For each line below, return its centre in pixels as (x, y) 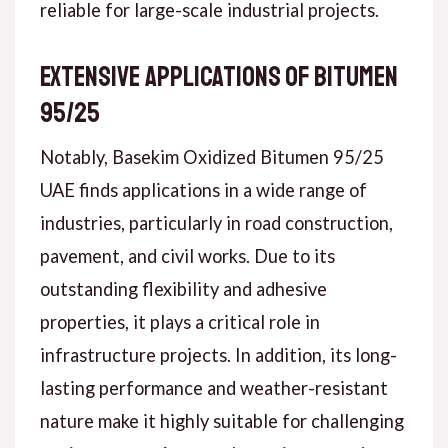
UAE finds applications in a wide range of (203, 189)
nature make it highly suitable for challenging (221, 420)
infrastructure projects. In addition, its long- (218, 354)
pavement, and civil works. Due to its (187, 255)
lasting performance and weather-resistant (213, 387)
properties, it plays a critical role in (179, 321)
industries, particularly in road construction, (216, 222)
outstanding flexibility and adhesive (183, 288)
